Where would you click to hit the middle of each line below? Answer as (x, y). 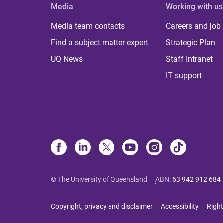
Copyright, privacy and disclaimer (102, 206)
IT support (184, 75)
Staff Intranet (189, 59)
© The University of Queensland (99, 179)
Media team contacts (88, 26)
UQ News (67, 59)
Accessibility (180, 206)
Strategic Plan (191, 42)
